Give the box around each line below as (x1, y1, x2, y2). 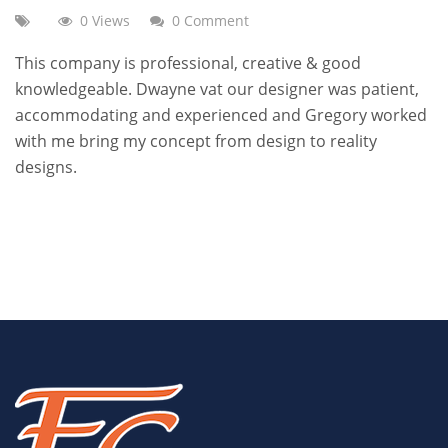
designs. (15, 156, 77, 178)
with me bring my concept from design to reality (15, 130, 377, 152)
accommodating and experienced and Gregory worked (15, 104, 427, 126)
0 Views (80, 11, 130, 30)
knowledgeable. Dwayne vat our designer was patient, (15, 78, 419, 100)
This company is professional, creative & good (15, 52, 361, 74)
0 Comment (172, 11, 249, 30)
